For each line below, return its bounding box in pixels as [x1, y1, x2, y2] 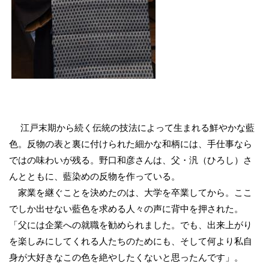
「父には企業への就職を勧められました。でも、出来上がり [9, 219, 252, 231]
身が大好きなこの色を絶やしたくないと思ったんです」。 [9, 251, 243, 264]
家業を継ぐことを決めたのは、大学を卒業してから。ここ [9, 186, 252, 199]
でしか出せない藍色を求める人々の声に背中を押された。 [9, 202, 243, 215]
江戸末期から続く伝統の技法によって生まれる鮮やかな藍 [9, 121, 255, 134]
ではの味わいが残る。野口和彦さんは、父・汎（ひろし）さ [9, 154, 252, 166]
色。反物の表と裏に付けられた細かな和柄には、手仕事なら [9, 138, 252, 150]
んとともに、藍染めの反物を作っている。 [9, 170, 180, 183]
